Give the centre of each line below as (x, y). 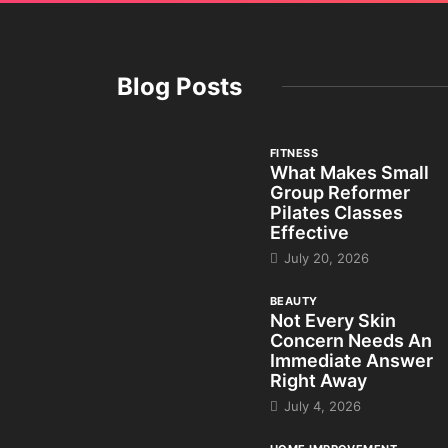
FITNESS (294, 152)
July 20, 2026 (324, 257)
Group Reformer (340, 192)
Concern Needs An (351, 340)
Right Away (318, 380)
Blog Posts (179, 86)
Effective (309, 232)
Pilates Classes (336, 212)
